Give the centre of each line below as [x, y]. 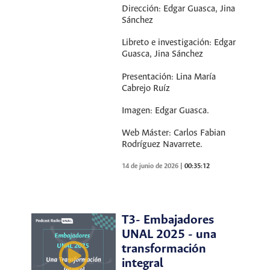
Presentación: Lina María [169, 77]
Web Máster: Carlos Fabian [174, 133]
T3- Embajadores [168, 220]
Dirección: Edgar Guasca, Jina [179, 9]
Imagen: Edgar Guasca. [166, 111]
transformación [164, 249]
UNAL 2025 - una [169, 234]
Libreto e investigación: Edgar [179, 43]
